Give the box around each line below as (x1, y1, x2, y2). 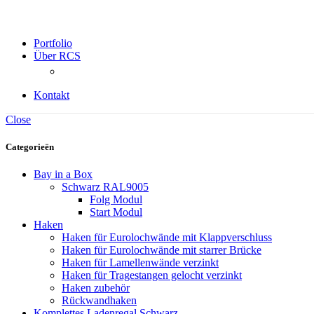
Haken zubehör (62, 282, 130, 294)
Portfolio (34, 37, 72, 49)
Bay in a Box (34, 168, 93, 181)
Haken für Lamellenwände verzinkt (62, 257, 219, 269)
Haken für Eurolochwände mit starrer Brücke (62, 244, 261, 257)
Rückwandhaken (62, 294, 137, 307)
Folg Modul (90, 193, 142, 206)
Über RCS (34, 50, 81, 62)
